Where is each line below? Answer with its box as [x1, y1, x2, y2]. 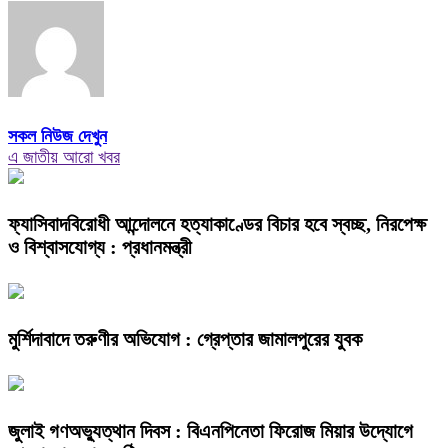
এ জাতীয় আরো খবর [8, 147, 120, 168]
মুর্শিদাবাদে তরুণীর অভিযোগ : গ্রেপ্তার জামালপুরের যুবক [8, 327, 362, 350]
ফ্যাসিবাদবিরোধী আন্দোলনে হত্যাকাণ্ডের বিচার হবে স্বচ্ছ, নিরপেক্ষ [8, 213, 426, 236]
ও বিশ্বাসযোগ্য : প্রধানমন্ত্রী [8, 236, 192, 259]
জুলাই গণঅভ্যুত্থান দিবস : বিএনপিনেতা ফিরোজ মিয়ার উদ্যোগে [8, 419, 413, 442]
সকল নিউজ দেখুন [8, 126, 107, 147]
